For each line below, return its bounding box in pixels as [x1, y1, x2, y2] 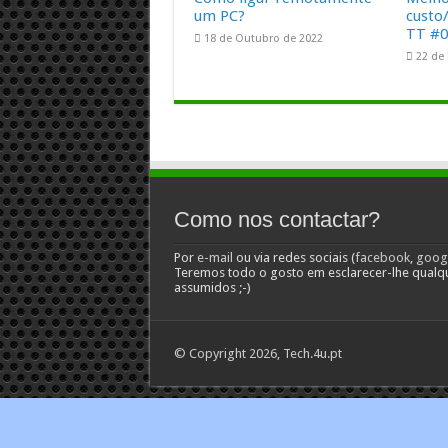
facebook [354, 250, 410, 266]
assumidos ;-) [173, 280, 251, 296]
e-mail [196, 250, 233, 266]
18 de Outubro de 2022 [203, 32, 323, 46]
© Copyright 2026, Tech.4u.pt [173, 346, 342, 362]
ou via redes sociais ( [232, 250, 355, 266]
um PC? [193, 7, 245, 26]
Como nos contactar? [173, 207, 380, 233]
